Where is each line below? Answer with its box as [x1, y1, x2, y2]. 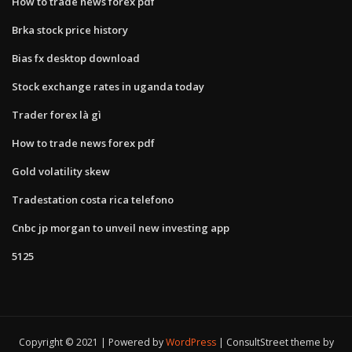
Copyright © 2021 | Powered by [18, 335, 166, 350]
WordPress [165, 335, 216, 350]
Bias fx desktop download [12, 50, 140, 65]
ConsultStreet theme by [225, 335, 334, 350]
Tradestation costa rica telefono [12, 192, 174, 207]
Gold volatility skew [12, 163, 110, 178]
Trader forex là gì [12, 107, 101, 122]
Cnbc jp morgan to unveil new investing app [12, 220, 229, 235]
